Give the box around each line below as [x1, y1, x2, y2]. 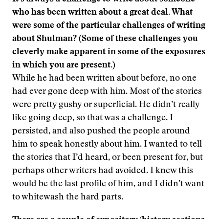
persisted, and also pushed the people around [12, 127, 190, 136]
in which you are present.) [12, 61, 115, 70]
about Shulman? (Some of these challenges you [12, 35, 198, 44]
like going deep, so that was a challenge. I [12, 114, 173, 123]
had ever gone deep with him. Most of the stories [12, 88, 202, 96]
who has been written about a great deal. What [12, 8, 193, 17]
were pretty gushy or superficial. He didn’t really [12, 101, 199, 109]
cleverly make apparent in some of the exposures [12, 48, 205, 57]
